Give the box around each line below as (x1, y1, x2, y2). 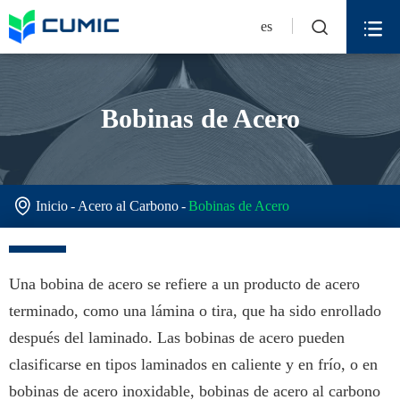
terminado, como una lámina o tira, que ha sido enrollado (9, 301, 381, 320)
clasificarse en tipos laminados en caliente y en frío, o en (9, 354, 378, 373)
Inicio (36, 197, 68, 213)
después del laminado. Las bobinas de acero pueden (9, 328, 345, 346)
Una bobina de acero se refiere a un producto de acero (9, 274, 360, 293)
